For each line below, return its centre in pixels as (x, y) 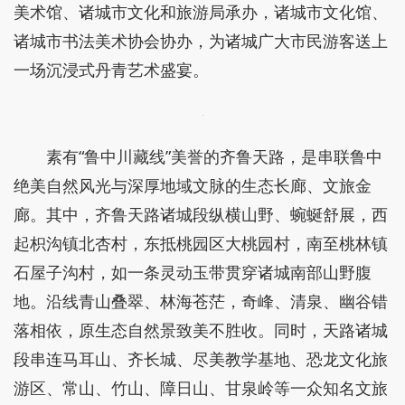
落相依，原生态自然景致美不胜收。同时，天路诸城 (201, 330)
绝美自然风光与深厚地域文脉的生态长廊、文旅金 (193, 185)
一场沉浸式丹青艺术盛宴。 (118, 70)
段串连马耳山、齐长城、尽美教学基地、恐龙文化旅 (201, 359)
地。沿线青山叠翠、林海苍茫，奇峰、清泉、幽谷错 (201, 301)
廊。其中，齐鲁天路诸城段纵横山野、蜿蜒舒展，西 (201, 214)
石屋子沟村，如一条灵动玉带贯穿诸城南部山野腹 (193, 272)
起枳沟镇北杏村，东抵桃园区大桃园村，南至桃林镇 (201, 243)
